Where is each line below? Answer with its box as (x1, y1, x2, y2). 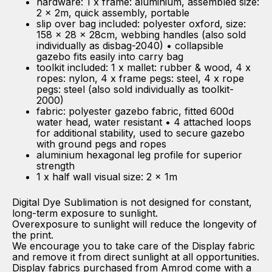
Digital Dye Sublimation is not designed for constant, (12, 196, 252, 208)
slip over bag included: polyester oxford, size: (36, 18, 246, 30)
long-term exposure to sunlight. (12, 207, 158, 219)
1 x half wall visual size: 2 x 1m (36, 171, 177, 183)
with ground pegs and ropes (36, 138, 166, 150)
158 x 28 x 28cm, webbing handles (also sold (36, 29, 246, 41)
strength (36, 160, 75, 172)
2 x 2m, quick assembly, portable (36, 7, 189, 19)
